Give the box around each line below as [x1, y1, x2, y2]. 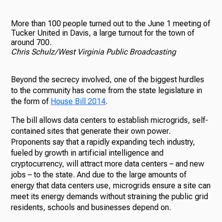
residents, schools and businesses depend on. [11, 203, 171, 212]
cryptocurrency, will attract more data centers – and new [11, 159, 205, 168]
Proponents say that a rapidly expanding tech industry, [11, 137, 196, 147]
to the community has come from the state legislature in [11, 86, 203, 95]
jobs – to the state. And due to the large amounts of [11, 170, 187, 179]
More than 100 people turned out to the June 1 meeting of [11, 19, 211, 28]
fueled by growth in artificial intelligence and [11, 148, 164, 158]
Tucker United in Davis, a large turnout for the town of [11, 28, 195, 38]
